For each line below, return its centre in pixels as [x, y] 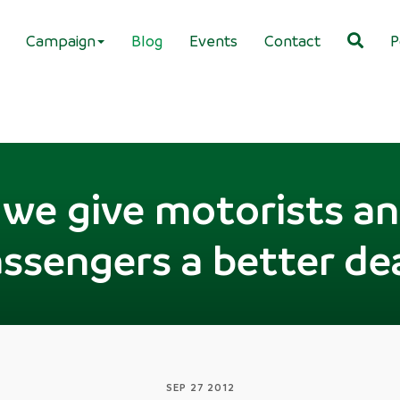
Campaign [61, 40]
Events [213, 40]
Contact [292, 40]
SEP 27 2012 [200, 387]
